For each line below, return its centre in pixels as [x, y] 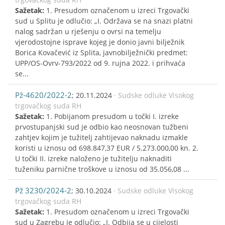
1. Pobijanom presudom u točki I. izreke [113, 116]
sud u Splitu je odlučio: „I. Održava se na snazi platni [104, 21]
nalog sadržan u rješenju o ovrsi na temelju [88, 31]
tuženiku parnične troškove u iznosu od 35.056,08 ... [102, 169]
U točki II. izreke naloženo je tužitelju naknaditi [93, 158]
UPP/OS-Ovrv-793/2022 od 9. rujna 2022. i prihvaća [100, 63]
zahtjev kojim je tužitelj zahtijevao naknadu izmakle [101, 137]
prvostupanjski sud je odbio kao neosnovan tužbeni [102, 127]
